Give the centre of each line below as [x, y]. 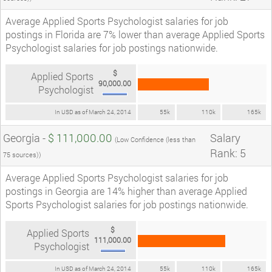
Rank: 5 [228, 153]
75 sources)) [22, 154]
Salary [225, 138]
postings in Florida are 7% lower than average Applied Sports [135, 34]
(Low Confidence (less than [155, 139]
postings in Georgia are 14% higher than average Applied [126, 191]
